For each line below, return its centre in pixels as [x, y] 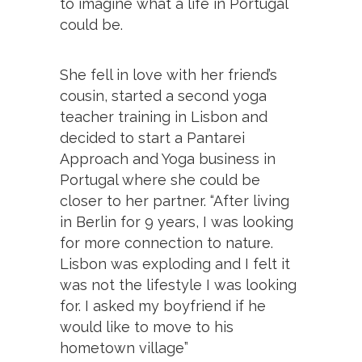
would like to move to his [147, 326]
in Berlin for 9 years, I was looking [177, 221]
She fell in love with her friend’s [168, 74]
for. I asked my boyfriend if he [163, 305]
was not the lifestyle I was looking [178, 284]
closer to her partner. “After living [175, 200]
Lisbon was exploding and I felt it [175, 263]
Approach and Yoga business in [168, 158]
